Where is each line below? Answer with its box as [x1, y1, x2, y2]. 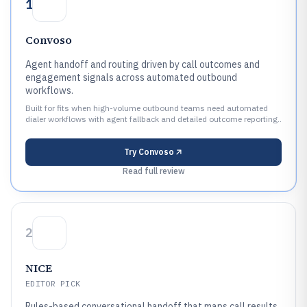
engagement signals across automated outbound [25, 71, 237, 84]
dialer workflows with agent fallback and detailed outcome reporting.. [25, 114, 282, 124]
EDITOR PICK [25, 278, 81, 288]
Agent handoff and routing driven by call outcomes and [25, 58, 260, 71]
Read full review [122, 166, 185, 176]
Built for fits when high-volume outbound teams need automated [25, 103, 268, 113]
